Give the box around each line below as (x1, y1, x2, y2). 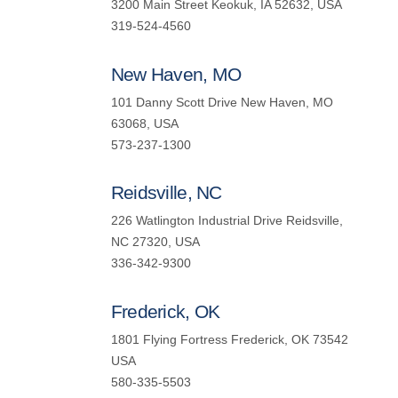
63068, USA (110, 116, 179, 131)
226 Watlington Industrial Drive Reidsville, (110, 214, 343, 228)
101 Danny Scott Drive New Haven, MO (110, 95, 333, 109)
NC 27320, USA (110, 235, 200, 250)
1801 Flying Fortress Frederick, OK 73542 (110, 332, 348, 346)
